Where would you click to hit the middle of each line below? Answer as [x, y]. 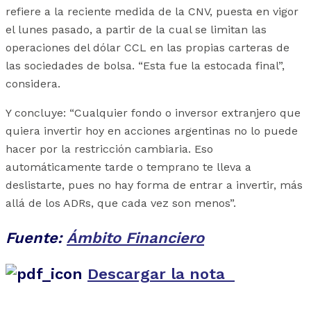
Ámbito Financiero [135, 238]
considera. [33, 84]
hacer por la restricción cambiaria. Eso [109, 149]
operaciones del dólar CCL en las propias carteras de [148, 48]
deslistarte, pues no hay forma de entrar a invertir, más [154, 185]
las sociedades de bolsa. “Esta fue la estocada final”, [145, 66]
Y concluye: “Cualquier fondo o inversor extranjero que [153, 113]
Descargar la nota [161, 274]
